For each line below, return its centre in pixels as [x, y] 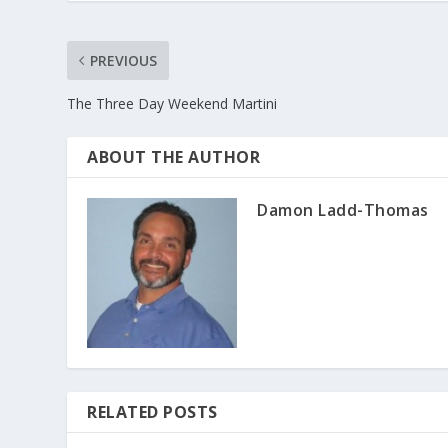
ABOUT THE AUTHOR [174, 156]
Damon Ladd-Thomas [343, 209]
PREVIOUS [124, 60]
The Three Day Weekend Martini [172, 103]
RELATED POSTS [152, 411]
